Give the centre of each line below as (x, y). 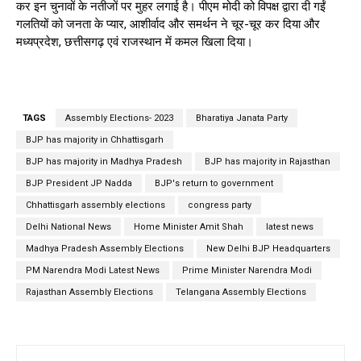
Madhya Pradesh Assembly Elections (105, 249)
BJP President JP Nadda (79, 184)
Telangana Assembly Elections (241, 293)
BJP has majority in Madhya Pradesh (104, 162)
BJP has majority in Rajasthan (268, 162)
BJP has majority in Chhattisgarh (95, 140)
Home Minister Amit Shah (189, 227)
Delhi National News (68, 227)
